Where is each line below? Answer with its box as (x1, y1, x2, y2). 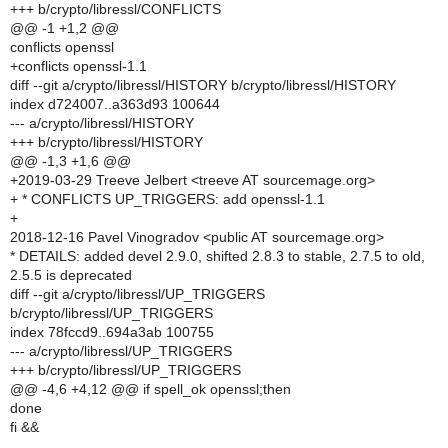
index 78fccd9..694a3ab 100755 (10, 324, 214, 340)
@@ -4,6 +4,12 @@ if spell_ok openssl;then (10, 381, 291, 397)
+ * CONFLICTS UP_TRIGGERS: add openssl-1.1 (10, 191, 325, 207)
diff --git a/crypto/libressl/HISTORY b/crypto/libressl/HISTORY (10, 77, 396, 93)
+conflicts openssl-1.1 (10, 58, 147, 74)
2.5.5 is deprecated (10, 267, 132, 283)
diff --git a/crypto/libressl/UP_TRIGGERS (10, 286, 265, 302)
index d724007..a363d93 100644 (10, 96, 220, 112)
